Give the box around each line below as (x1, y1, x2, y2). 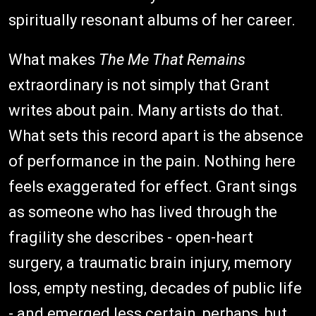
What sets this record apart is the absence (8, 127, 303, 145)
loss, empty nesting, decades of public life (8, 279, 302, 298)
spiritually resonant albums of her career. (8, 11, 296, 30)
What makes (8, 51, 99, 69)
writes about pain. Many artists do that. (8, 102, 284, 120)
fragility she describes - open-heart (8, 229, 253, 247)
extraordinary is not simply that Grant (8, 76, 269, 95)
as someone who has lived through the (8, 203, 277, 221)
